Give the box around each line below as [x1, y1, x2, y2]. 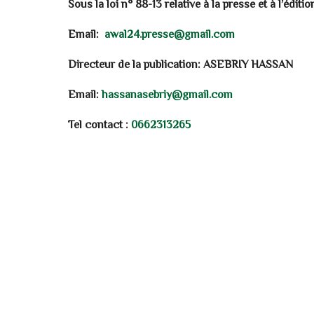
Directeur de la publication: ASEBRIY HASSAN [68, 56, 296, 74]
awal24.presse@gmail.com [104, 26, 235, 44]
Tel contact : [68, 116, 131, 135]
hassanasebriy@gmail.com [102, 86, 233, 104]
